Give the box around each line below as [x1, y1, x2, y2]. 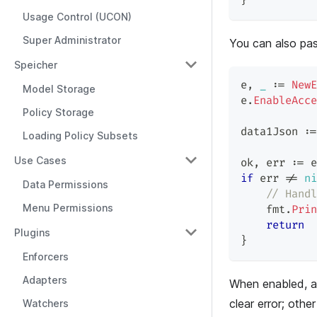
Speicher [14, 58, 57, 71]
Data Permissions [23, 178, 108, 190]
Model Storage [23, 83, 96, 95]
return [266, 219, 304, 233]
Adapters [23, 274, 67, 286]
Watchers [23, 297, 69, 309]
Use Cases [14, 154, 67, 166]
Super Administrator [23, 34, 121, 46]
